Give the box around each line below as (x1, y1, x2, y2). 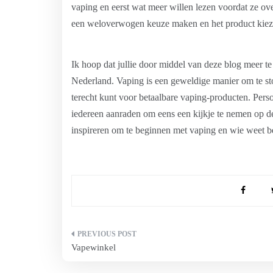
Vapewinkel (71, 243, 116, 252)
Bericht (71, 229, 121, 247)
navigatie (71, 251, 132, 269)
